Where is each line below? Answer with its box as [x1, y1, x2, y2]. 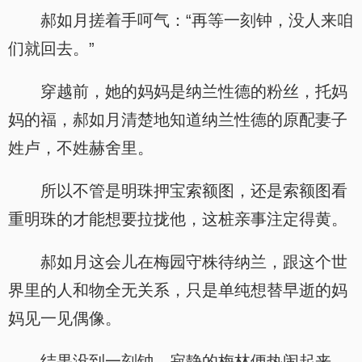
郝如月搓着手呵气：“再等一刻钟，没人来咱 [40, 11, 353, 29]
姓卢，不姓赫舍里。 [8, 139, 154, 157]
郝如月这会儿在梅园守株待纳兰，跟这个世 [40, 253, 347, 271]
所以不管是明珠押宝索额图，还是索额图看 [40, 182, 347, 200]
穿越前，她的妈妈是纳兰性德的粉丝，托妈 [40, 82, 347, 100]
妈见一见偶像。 [8, 309, 121, 327]
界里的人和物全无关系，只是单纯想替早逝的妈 [8, 281, 347, 299]
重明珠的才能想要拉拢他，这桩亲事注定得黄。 [8, 210, 347, 228]
